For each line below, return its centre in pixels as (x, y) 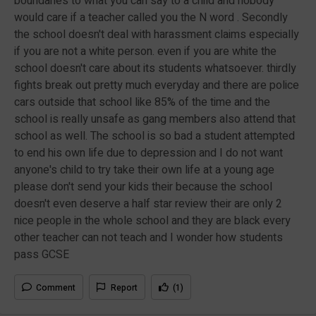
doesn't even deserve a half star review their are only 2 (148, 203)
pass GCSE (42, 254)
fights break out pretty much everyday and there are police (157, 85)
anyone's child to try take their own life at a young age (144, 170)
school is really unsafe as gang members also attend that (155, 119)
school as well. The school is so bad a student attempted (154, 136)
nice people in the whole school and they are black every (152, 220)
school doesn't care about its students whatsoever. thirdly (155, 68)
